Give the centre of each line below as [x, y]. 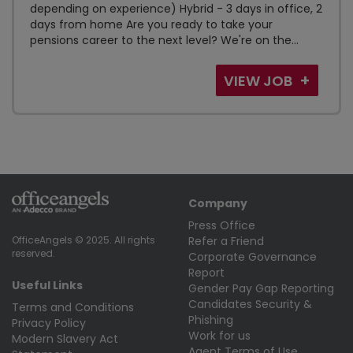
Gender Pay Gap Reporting [261, 288]
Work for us [219, 336]
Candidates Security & [250, 304]
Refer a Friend [226, 241]
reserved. [33, 254]
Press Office [222, 225]
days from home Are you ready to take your [151, 24]
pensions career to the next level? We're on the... [164, 40]
